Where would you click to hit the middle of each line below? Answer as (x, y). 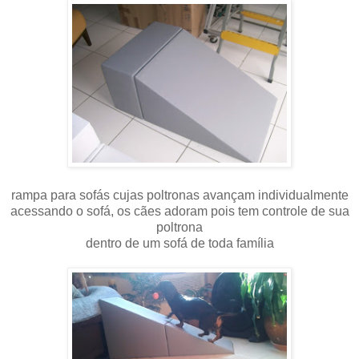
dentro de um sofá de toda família (179, 243)
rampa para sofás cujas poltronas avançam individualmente (179, 195)
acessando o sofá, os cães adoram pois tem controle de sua (179, 211)
